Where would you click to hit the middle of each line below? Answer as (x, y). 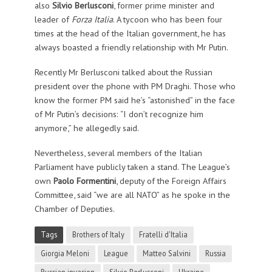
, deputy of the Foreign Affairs (171, 180)
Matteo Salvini (166, 253)
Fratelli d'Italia (163, 234)
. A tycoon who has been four (167, 19)
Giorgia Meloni (65, 253)
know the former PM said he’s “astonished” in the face (134, 100)
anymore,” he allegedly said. (87, 127)
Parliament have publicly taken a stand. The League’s (132, 166)
